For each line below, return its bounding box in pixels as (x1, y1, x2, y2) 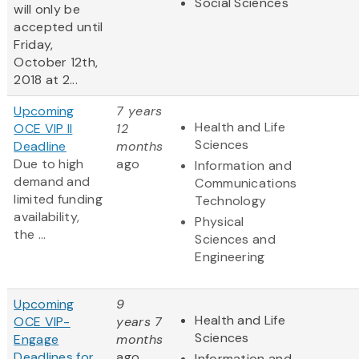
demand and (14, 173, 91, 191)
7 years (116, 103, 163, 120)
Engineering (195, 248, 265, 266)
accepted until (14, 18, 103, 36)
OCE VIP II (14, 120, 73, 138)
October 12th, (14, 54, 99, 71)
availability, (14, 208, 80, 226)
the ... (14, 226, 46, 244)
